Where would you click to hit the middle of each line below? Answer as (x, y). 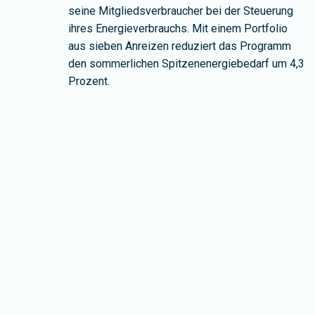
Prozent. (89, 82)
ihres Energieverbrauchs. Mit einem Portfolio (178, 29)
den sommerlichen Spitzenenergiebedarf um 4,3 (186, 64)
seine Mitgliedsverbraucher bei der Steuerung (181, 11)
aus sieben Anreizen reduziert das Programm (180, 46)
